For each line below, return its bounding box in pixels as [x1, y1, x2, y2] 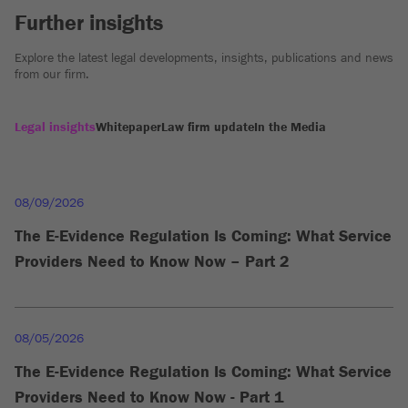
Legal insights [15, 120, 96, 134]
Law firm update [161, 120, 254, 134]
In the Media [254, 120, 326, 134]
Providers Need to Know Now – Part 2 [15, 252, 290, 270]
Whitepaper [96, 120, 161, 134]
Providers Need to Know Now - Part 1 [15, 388, 284, 406]
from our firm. [15, 67, 89, 81]
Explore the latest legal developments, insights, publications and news [15, 51, 393, 65]
